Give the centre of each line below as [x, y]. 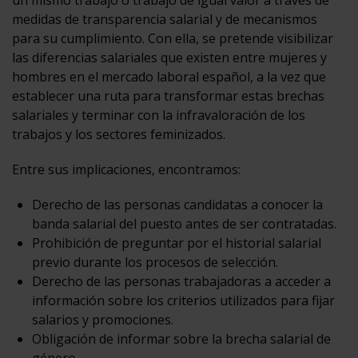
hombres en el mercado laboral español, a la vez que [169, 76]
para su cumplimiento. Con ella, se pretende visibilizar [173, 38]
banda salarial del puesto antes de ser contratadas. [184, 223]
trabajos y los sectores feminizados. [119, 134]
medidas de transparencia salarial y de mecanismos [165, 19]
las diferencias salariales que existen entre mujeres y [169, 57]
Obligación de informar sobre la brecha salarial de [181, 338]
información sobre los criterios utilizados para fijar [183, 300]
